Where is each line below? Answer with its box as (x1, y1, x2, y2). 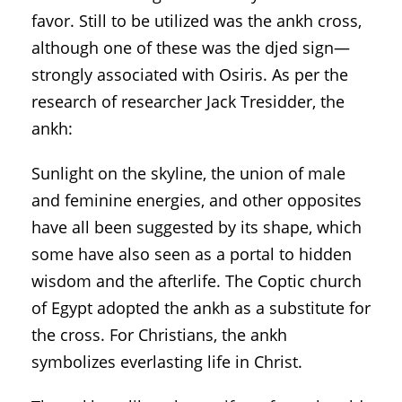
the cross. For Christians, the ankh (31, 323, 287, 345)
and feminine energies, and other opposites (31, 188, 362, 211)
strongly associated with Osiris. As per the (31, 63, 348, 85)
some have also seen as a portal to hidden (31, 242, 352, 265)
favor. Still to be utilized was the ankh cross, (31, 9, 362, 31)
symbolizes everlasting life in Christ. (31, 350, 302, 372)
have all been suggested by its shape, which (31, 215, 362, 238)
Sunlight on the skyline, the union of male (31, 162, 345, 184)
